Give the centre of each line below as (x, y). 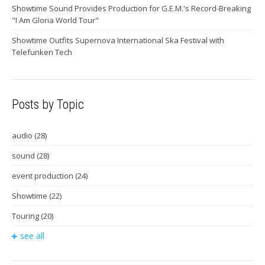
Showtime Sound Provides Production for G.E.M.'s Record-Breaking (131, 9)
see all (32, 236)
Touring (26, 216)
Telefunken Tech (42, 52)
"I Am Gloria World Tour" (55, 20)
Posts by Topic (48, 105)
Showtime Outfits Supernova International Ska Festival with (118, 41)
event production (43, 176)
